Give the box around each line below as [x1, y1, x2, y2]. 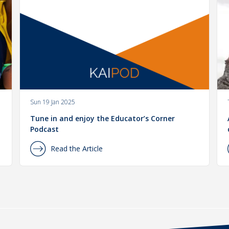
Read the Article [51, 144, 103, 154]
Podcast [30, 124, 59, 134]
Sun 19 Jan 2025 [30, 98, 76, 107]
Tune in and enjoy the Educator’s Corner [30, 113, 175, 124]
